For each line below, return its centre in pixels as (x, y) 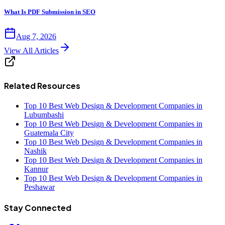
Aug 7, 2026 (36, 37)
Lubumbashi (44, 115)
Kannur (36, 169)
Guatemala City (49, 133)
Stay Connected (38, 208)
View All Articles (31, 51)
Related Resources (42, 85)
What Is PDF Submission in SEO (50, 12)
